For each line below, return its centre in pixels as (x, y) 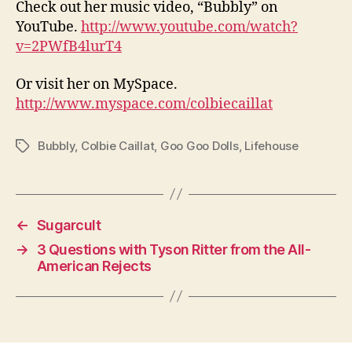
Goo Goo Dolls (199, 145)
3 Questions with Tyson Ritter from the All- (174, 249)
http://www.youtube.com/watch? (189, 27)
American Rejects (94, 266)
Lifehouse (271, 145)
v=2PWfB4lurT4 (69, 47)
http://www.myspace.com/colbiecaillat (144, 104)
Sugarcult (69, 225)
